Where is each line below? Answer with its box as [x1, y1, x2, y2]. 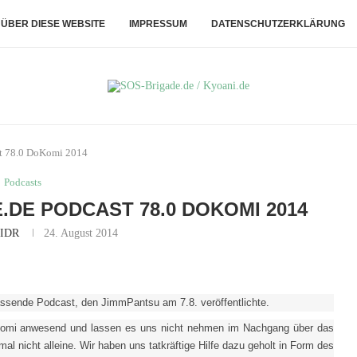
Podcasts [4, 176, 42, 188]
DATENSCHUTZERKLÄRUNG [211, 18, 345, 29]
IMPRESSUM [129, 18, 187, 29]
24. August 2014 [44, 227, 119, 239]
